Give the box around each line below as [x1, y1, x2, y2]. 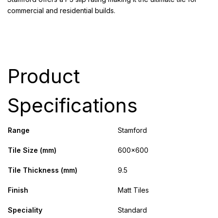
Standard [118, 206, 147, 215]
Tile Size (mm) [8, 146, 56, 155]
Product [7, 64, 80, 89]
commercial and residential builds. [7, 6, 115, 15]
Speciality [8, 206, 42, 215]
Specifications [7, 93, 138, 118]
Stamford [118, 126, 147, 135]
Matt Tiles [118, 186, 149, 195]
